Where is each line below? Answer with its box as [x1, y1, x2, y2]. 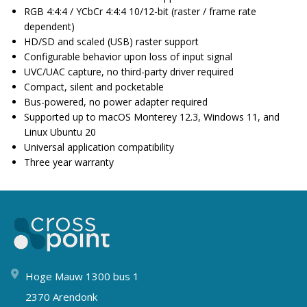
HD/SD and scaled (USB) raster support [24, 35, 199, 49]
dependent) [24, 20, 75, 34]
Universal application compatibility [24, 140, 174, 154]
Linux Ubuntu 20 [24, 125, 96, 139]
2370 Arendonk [25, 289, 97, 304]
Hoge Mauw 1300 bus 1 [25, 269, 139, 283]
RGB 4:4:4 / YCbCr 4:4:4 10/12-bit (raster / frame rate [24, 5, 256, 19]
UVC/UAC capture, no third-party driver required [24, 65, 234, 79]
